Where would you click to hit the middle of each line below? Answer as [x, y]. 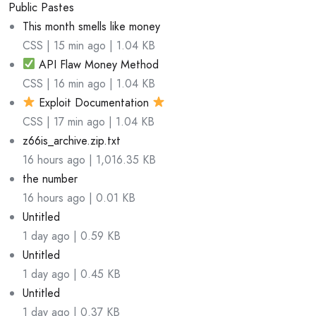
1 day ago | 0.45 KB [72, 274]
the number [50, 178]
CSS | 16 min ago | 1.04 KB [89, 83]
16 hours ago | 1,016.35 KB [89, 159]
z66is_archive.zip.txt [72, 140]
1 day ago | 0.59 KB [72, 236]
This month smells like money [91, 26]
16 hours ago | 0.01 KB [79, 197]
